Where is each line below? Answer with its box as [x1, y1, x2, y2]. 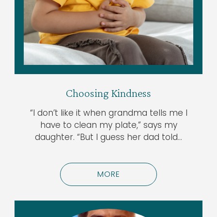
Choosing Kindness [66, 86, 151, 100]
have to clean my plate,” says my [40, 119, 177, 131]
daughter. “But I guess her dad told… [35, 131, 182, 143]
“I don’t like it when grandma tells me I [30, 107, 187, 119]
